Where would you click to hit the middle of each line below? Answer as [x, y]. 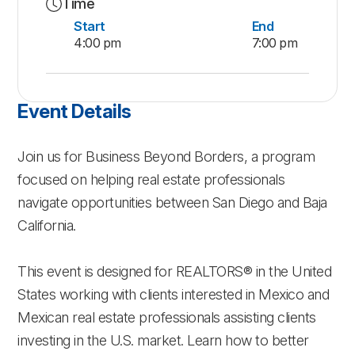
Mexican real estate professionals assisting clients [167, 317]
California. [47, 225]
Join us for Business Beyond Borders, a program [166, 156]
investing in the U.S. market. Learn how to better [163, 340]
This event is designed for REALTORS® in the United [175, 271]
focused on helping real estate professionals [151, 179]
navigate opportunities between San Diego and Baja [172, 202]
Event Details [74, 111]
